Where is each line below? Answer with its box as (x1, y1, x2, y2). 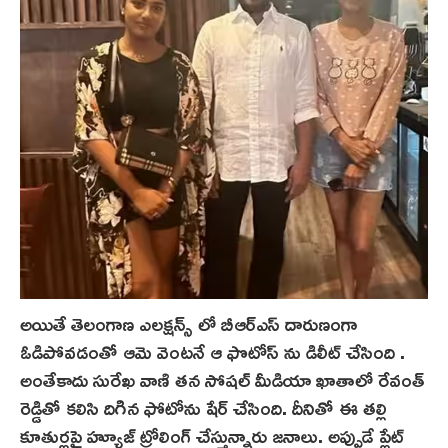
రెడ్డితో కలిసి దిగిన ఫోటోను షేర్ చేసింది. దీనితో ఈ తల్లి (20, 387, 387, 426)
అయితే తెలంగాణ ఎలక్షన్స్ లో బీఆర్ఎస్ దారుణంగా (20, 303, 357, 342)
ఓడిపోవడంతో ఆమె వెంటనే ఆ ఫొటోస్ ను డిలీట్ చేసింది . (20, 331, 405, 370)
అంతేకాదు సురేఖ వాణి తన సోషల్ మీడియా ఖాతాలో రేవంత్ (20, 359, 424, 398)
